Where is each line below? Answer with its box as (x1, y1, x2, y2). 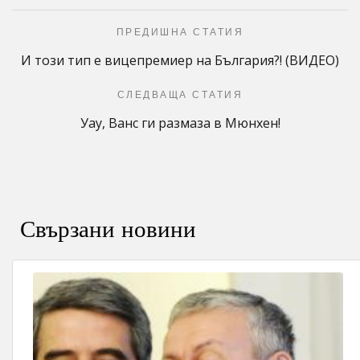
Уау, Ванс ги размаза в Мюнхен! (80, 113, 280, 132)
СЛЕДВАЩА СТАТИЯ (117, 88, 243, 101)
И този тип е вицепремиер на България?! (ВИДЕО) (21, 51, 339, 69)
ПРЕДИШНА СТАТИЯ (116, 25, 244, 39)
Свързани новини (20, 214, 196, 243)
